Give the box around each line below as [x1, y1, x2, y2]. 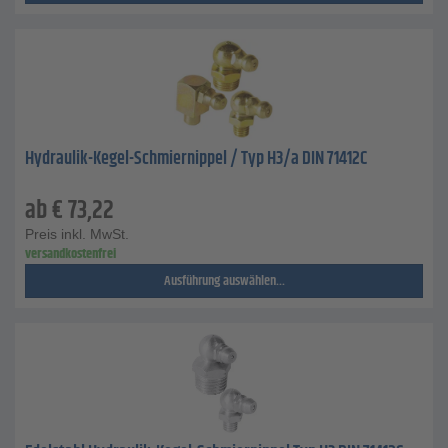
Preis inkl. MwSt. [25, 226, 129, 242]
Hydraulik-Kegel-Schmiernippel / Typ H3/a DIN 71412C [25, 145, 367, 173]
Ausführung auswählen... [163, 270, 285, 292]
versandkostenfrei [25, 243, 116, 265]
